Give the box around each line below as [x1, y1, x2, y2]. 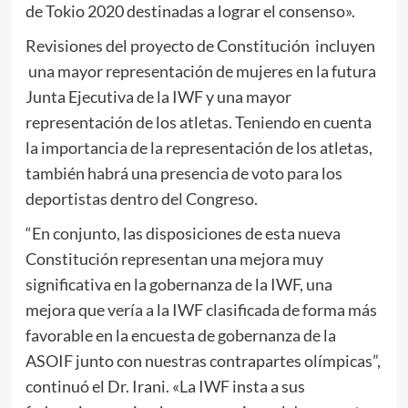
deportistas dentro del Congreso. [25, 188, 258, 209]
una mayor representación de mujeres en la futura [25, 60, 376, 81]
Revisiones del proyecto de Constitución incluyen [25, 35, 375, 56]
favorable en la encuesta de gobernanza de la [25, 324, 336, 345]
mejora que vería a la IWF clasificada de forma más [25, 299, 377, 320]
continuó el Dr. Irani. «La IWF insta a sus [25, 375, 305, 396]
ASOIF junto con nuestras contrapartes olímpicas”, [25, 350, 381, 371]
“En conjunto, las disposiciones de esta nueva [25, 222, 341, 243]
